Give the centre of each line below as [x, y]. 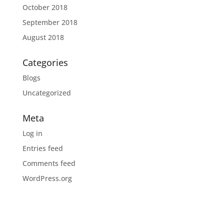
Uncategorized [46, 92]
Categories [45, 62]
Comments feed [49, 163]
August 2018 [43, 37]
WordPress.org [47, 178]
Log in [32, 133]
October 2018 [45, 7]
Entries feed [42, 148]
